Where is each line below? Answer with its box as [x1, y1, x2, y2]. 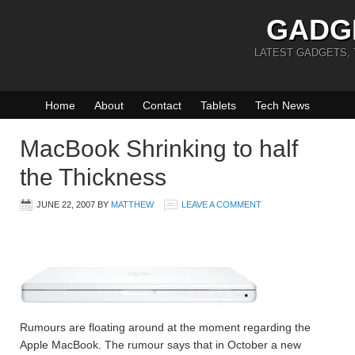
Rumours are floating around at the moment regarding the [20, 321, 311, 334]
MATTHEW [111, 200, 154, 209]
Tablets [200, 99, 236, 112]
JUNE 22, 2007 [36, 200, 95, 209]
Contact [143, 99, 181, 112]
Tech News [255, 99, 310, 112]
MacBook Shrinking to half [20, 136, 298, 162]
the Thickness [20, 164, 166, 190]
